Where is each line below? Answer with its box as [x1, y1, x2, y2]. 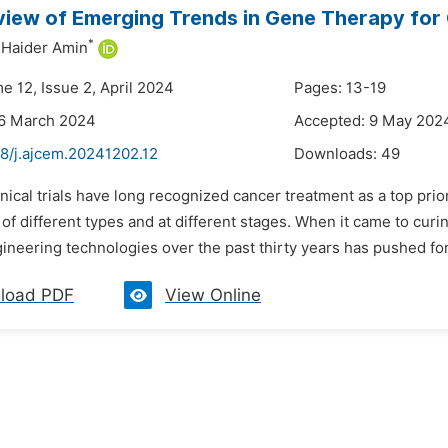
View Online [165, 285, 261, 305]
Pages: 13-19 [294, 79, 386, 97]
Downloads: [294, 145, 381, 163]
